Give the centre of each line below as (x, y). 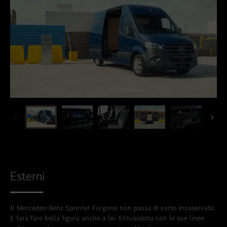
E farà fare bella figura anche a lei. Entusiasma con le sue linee (107, 218)
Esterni (27, 176)
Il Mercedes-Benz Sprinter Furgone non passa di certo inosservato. (113, 208)
